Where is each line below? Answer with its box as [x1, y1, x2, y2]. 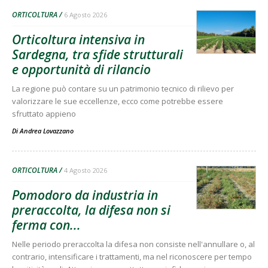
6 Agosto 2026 [64, 10, 107, 19]
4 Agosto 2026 [64, 165, 107, 175]
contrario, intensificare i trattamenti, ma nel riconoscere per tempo [12, 251, 252, 262]
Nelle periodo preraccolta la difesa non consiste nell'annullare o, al [12, 238, 255, 249]
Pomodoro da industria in [12, 186, 158, 203]
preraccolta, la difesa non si [12, 201, 170, 218]
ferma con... [12, 216, 81, 233]
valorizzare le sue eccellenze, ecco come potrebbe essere [12, 95, 223, 106]
